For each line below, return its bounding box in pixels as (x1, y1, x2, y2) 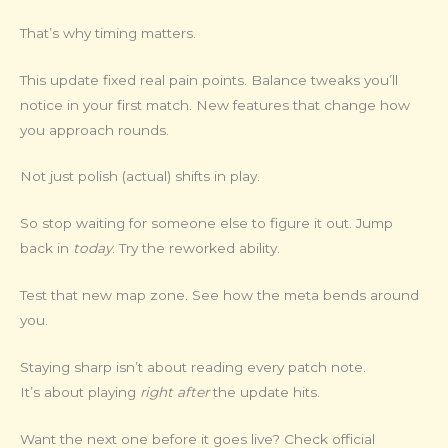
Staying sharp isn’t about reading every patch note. (20, 359, 366, 376)
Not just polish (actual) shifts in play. (20, 168, 260, 185)
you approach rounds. (20, 121, 169, 138)
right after (140, 384, 209, 401)
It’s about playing (20, 384, 140, 401)
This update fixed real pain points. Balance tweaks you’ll (20, 71, 398, 88)
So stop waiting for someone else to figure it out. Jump (20, 215, 393, 232)
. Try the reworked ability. (112, 240, 280, 257)
